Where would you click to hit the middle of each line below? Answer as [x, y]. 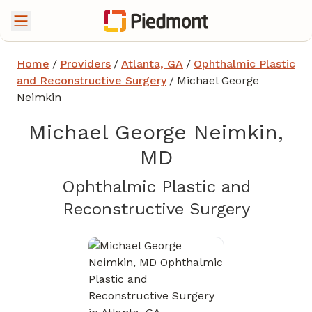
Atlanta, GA [152, 64]
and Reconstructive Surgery [92, 80]
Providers [85, 64]
